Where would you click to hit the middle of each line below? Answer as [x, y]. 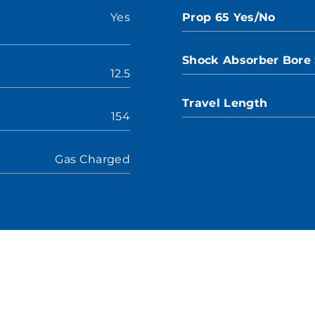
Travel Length [225, 103]
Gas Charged [92, 159]
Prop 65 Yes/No [229, 17]
